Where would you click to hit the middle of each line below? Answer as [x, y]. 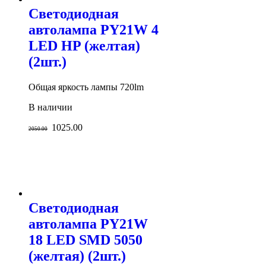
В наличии [50, 107]
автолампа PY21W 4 [94, 30]
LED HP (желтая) [84, 46]
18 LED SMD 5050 [85, 240]
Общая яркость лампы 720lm [86, 87]
